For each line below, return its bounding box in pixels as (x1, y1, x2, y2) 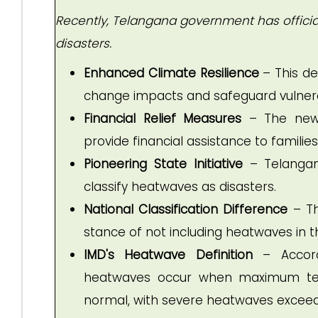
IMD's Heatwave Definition (84, 246, 253, 263)
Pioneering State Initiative (84, 155, 243, 172)
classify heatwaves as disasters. (84, 178, 276, 195)
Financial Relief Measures (84, 110, 242, 127)
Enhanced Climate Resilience (84, 65, 259, 82)
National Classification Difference (84, 201, 288, 218)
